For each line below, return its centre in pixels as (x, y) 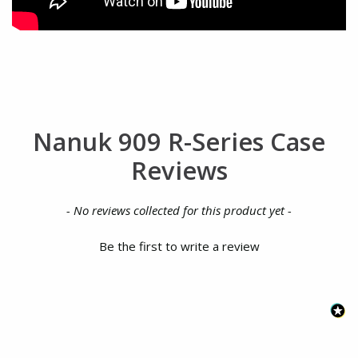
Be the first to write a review (179, 247)
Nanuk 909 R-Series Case (179, 142)
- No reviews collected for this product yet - (179, 211)
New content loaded (71, 210)
